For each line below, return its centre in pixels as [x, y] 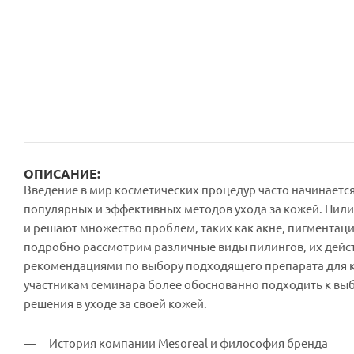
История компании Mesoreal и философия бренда [188, 343]
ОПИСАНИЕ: [62, 174]
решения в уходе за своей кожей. [115, 304]
